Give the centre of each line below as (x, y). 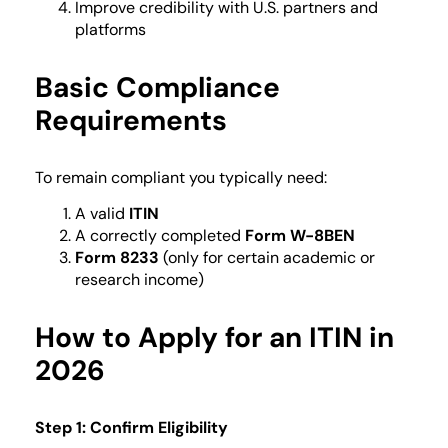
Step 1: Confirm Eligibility (131, 428)
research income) (139, 280)
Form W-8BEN (300, 236)
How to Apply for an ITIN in (214, 338)
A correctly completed (160, 236)
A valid (102, 214)
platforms (110, 29)
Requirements (131, 120)
